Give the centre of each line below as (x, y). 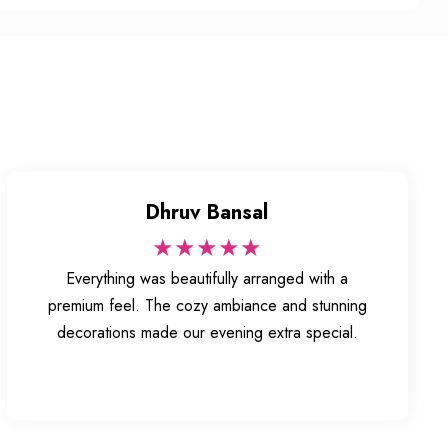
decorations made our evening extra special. (207, 333)
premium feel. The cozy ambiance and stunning (207, 306)
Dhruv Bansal (207, 213)
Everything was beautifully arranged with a (207, 279)
